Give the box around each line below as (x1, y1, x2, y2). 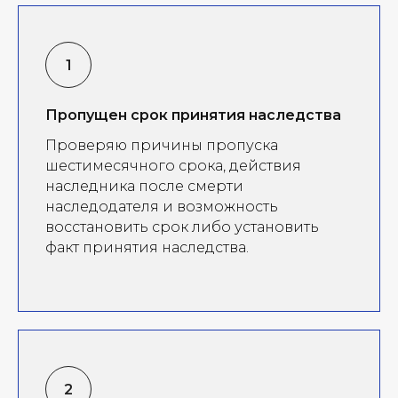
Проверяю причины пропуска (45, 136, 278, 154)
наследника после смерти (45, 177, 243, 195)
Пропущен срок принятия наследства (45, 106, 341, 123)
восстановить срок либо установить (45, 218, 319, 235)
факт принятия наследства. (45, 238, 249, 256)
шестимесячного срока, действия (45, 156, 301, 174)
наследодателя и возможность (45, 197, 278, 215)
